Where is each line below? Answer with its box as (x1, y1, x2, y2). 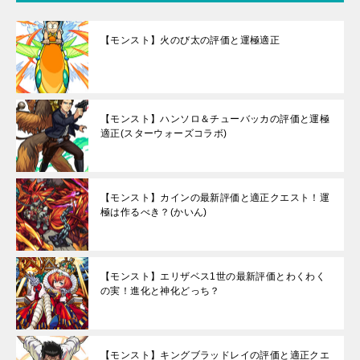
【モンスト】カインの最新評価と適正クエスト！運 (100, 192, 330, 203)
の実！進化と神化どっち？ (100, 285, 220, 297)
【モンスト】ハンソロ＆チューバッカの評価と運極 (100, 113, 330, 125)
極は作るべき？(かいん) (100, 207, 207, 218)
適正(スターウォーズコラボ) (100, 128, 227, 139)
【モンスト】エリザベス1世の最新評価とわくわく (100, 271, 326, 282)
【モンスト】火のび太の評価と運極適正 (100, 35, 280, 46)
